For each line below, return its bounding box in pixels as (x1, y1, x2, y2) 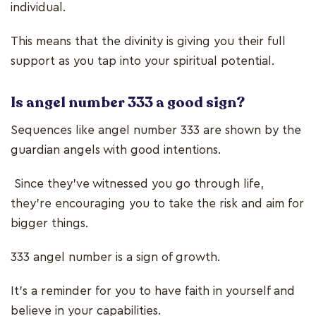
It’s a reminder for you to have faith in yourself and (11, 284, 295, 297)
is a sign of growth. (116, 250, 224, 263)
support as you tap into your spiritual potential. (11, 54, 274, 67)
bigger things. (11, 217, 92, 229)
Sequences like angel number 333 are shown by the (11, 123, 301, 136)
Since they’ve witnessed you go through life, (11, 177, 264, 190)
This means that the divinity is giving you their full (11, 35, 286, 47)
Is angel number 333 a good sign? (11, 92, 245, 112)
